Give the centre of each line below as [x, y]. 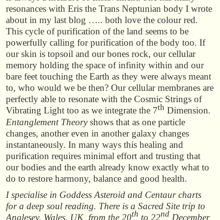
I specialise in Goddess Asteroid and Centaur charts [104, 194]
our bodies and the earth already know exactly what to [108, 167]
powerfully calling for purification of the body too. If [106, 43]
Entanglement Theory [47, 122]
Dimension [186, 110]
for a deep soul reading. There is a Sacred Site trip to [106, 206]
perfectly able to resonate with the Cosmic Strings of [104, 99]
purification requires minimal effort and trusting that [103, 156]
